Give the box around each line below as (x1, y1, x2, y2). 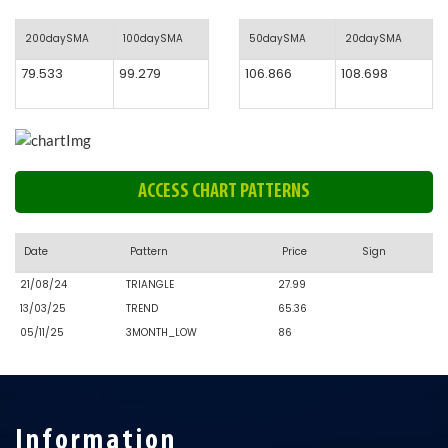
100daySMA (123, 31, 183, 46)
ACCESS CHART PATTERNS (138, 182, 310, 202)
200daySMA (25, 31, 89, 46)
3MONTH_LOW (126, 325, 197, 340)
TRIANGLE (126, 277, 174, 292)
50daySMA (249, 31, 306, 46)
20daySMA (345, 31, 402, 46)
